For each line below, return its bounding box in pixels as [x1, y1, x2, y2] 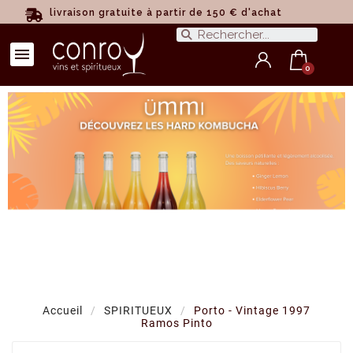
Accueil [43, 304, 83, 317]
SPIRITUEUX [104, 304, 173, 317]
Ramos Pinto [140, 317, 213, 329]
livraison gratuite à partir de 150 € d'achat [49, 7, 282, 18]
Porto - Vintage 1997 [194, 304, 310, 317]
